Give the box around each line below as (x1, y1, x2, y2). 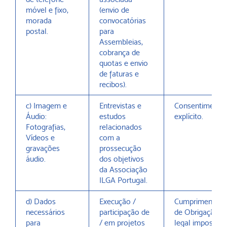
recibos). (99, 80, 129, 89)
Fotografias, (26, 122, 65, 132)
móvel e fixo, (26, 5, 68, 15)
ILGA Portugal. (99, 175, 147, 185)
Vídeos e (26, 133, 55, 142)
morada (26, 16, 52, 25)
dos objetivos (99, 154, 144, 164)
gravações (26, 143, 60, 153)
